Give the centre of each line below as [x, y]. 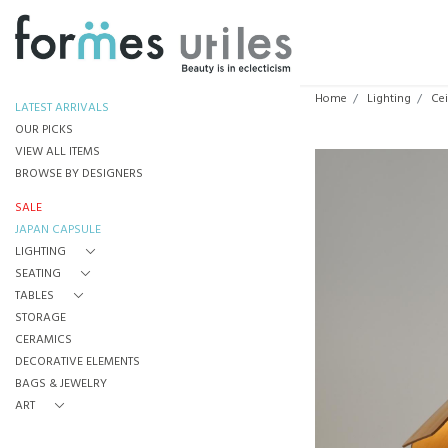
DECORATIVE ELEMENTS [77, 362]
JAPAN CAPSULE [58, 230]
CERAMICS [43, 340]
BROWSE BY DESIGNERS [79, 174]
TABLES [34, 296]
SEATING [38, 274]
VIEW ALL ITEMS [57, 152]
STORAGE [40, 318]
